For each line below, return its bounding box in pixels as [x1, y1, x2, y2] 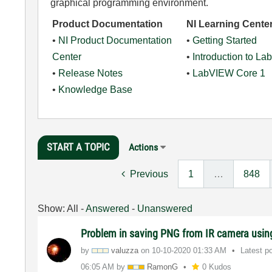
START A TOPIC [46, 141, 110, 153]
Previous [129, 168, 168, 179]
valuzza [111, 245, 139, 255]
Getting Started [192, 35, 257, 46]
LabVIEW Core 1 [192, 68, 266, 78]
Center [52, 52, 81, 62]
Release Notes [58, 68, 123, 78]
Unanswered [137, 203, 192, 214]
